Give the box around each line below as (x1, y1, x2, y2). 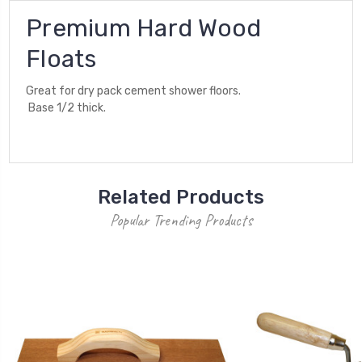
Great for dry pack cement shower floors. (26, 83, 241, 98)
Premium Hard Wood (26, 13, 262, 43)
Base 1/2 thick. (26, 100, 106, 115)
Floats (26, 44, 97, 74)
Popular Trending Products (110, 209, 252, 230)
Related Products (98, 185, 264, 208)
